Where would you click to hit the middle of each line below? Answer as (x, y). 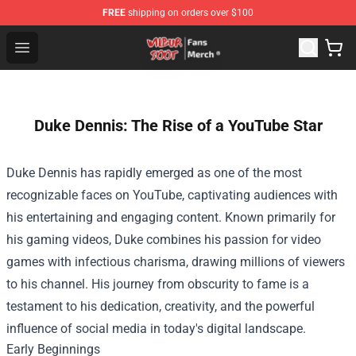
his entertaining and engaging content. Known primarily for (171, 217)
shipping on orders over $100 (190, 13)
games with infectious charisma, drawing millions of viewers (176, 262)
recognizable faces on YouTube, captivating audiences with (172, 195)
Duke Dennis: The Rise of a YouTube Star (178, 126)
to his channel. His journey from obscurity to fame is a (158, 284)
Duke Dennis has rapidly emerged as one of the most (154, 173)
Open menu (54, 46)
